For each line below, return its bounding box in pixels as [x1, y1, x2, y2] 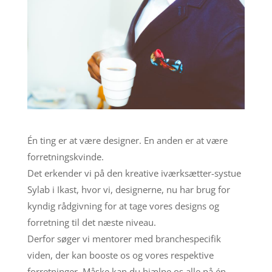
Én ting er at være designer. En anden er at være [27, 134, 228, 146]
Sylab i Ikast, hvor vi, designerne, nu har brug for [27, 183, 230, 195]
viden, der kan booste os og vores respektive [27, 248, 214, 261]
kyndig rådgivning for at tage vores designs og [27, 199, 219, 212]
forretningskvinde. [27, 150, 104, 163]
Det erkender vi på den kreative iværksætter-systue [27, 166, 241, 179]
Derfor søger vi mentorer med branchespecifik [27, 232, 221, 245]
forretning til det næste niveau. [27, 216, 156, 228]
